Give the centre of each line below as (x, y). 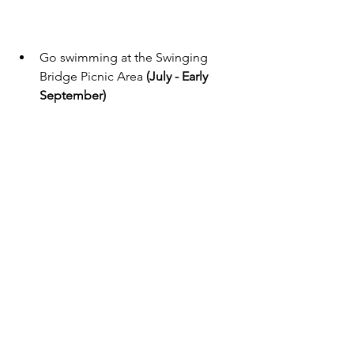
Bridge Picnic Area (93, 76)
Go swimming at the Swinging (125, 57)
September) (73, 95)
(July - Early (179, 76)
